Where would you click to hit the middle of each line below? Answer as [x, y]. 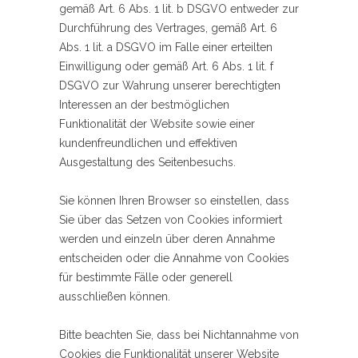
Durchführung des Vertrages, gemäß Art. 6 [168, 28]
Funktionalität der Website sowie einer [157, 124]
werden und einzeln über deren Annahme [167, 239]
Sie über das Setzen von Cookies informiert [171, 220]
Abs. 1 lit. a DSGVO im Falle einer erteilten [166, 48]
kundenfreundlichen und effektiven [148, 143]
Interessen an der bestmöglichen [144, 105]
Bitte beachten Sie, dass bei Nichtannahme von [179, 335]
